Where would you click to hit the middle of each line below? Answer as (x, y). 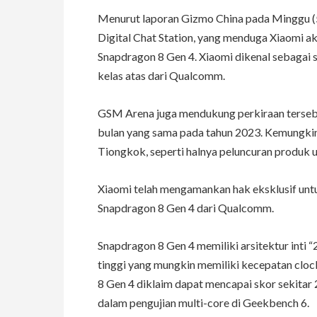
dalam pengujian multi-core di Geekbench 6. (203, 303)
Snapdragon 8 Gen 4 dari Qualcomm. (186, 208)
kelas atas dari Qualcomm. (161, 76)
